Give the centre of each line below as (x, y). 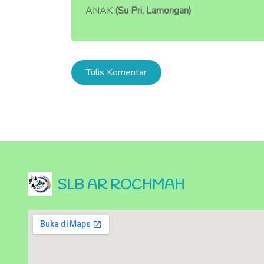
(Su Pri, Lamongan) (153, 11)
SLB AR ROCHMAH (121, 186)
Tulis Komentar (116, 73)
